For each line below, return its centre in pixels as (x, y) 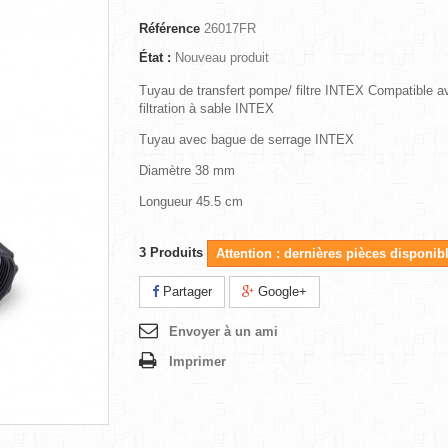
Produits (176, 252)
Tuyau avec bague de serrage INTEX (246, 139)
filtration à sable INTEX (206, 108)
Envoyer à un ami (223, 331)
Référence (169, 28)
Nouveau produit (222, 57)
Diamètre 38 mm (187, 170)
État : (155, 57)
